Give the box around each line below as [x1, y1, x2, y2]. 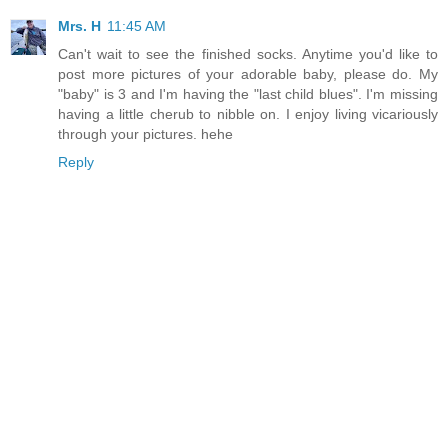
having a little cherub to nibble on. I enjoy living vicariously [58, 106, 438, 123]
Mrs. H [58, 18, 101, 35]
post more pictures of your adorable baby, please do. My [58, 66, 438, 83]
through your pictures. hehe [58, 126, 233, 143]
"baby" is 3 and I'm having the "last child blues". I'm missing [58, 86, 438, 103]
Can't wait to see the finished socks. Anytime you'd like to [58, 46, 438, 63]
